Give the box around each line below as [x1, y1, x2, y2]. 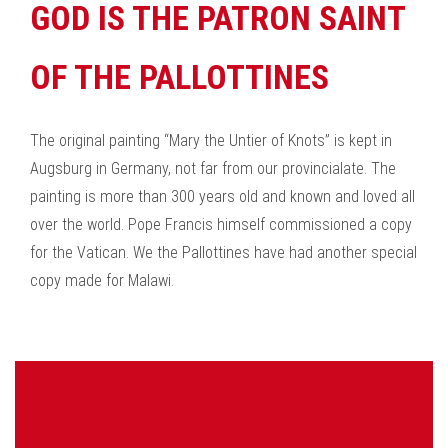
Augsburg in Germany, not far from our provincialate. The [30, 159, 396, 178]
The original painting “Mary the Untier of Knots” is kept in [30, 131, 392, 150]
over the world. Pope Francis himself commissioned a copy [30, 215, 412, 234]
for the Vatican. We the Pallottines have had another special [30, 243, 417, 262]
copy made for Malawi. [30, 271, 174, 290]
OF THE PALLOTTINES [30, 57, 329, 97]
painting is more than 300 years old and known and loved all [30, 187, 415, 206]
